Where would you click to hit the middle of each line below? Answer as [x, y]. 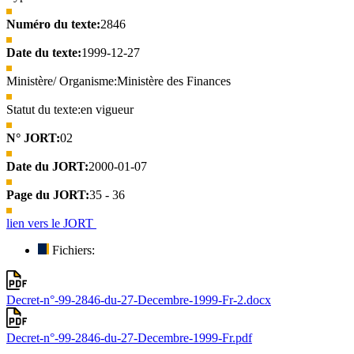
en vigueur [107, 109]
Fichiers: [73, 250]
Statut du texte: [43, 109]
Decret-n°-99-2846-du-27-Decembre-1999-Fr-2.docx [139, 300]
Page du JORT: [48, 194]
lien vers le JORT [51, 223]
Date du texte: [44, 52]
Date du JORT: [47, 166]
